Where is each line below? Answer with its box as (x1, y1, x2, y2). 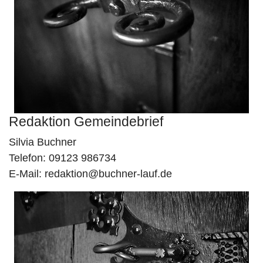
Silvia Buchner (9, 136, 76, 148)
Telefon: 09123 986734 (9, 152, 116, 164)
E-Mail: (9, 168, 45, 180)
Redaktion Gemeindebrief (9, 114, 163, 129)
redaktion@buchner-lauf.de (45, 168, 172, 180)
